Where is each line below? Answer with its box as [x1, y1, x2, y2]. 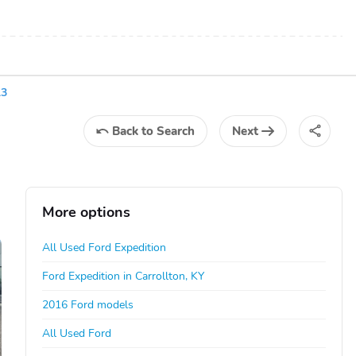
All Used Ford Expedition [42, 239, 167, 255]
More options [42, 202, 131, 222]
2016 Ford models [42, 296, 134, 312]
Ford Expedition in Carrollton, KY [42, 268, 205, 284]
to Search [141, 122, 195, 139]
